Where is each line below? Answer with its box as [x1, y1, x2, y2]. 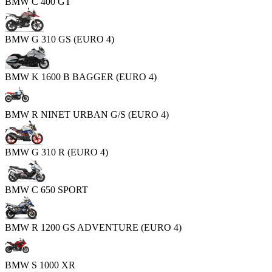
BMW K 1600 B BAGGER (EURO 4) [5, 72, 157, 82]
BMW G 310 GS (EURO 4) [5, 34, 114, 44]
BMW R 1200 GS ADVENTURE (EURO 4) [5, 222, 182, 233]
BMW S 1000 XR [5, 260, 75, 270]
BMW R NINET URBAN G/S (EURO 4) [5, 109, 169, 120]
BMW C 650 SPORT [5, 185, 88, 195]
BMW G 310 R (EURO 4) [5, 147, 108, 157]
